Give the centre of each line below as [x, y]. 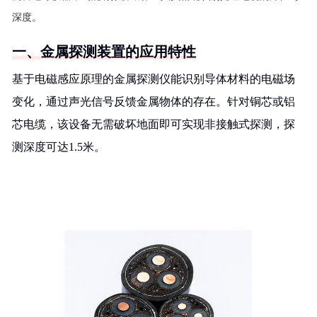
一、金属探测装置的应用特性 [104, 52]
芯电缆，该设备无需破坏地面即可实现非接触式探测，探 [154, 124]
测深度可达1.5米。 [59, 147]
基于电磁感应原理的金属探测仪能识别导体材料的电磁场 [154, 79]
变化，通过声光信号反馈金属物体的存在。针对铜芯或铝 [154, 102]
